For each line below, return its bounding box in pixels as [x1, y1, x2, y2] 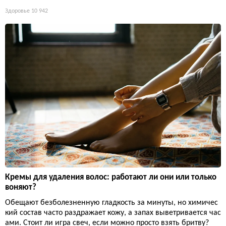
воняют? [5, 183, 36, 192]
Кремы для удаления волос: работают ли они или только [5, 173, 216, 182]
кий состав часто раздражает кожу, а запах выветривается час [5, 209, 221, 217]
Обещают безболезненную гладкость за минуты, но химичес [5, 199, 218, 207]
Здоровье [5, 8, 30, 15]
